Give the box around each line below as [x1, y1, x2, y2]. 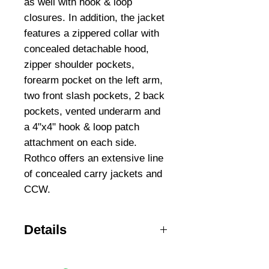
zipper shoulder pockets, [24, 59, 134, 70]
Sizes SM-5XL [24, 249, 82, 259]
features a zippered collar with [24, 28, 159, 39]
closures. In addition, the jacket [24, 12, 165, 23]
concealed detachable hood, [24, 43, 149, 55]
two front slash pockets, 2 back [24, 90, 165, 101]
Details [24, 222, 67, 237]
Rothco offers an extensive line [24, 153, 163, 164]
